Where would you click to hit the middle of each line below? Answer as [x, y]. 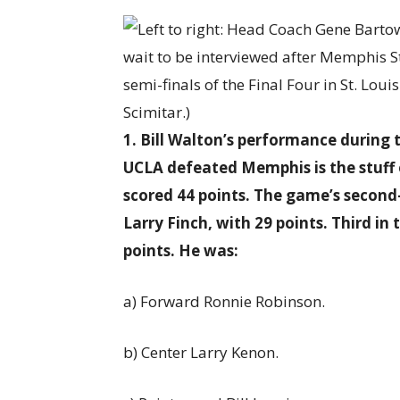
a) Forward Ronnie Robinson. [224, 301]
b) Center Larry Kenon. [201, 352]
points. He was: [183, 250]
